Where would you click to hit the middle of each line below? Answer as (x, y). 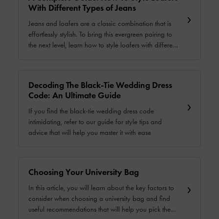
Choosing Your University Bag (84, 172)
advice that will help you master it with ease (112, 132)
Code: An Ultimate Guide (75, 95)
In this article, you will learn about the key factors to (101, 188)
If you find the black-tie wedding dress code (91, 111)
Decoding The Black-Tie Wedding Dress (100, 85)
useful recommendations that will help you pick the (37, 209)
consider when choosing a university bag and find (99, 199)
